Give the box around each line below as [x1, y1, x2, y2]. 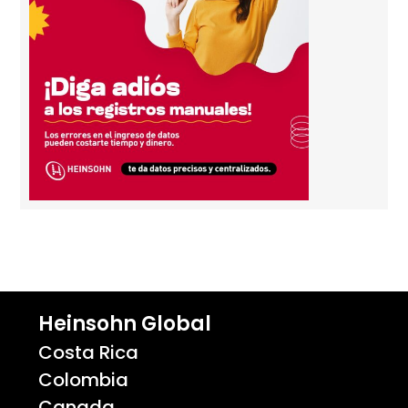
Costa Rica [38, 339, 139, 365]
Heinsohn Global [38, 309, 212, 338]
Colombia [38, 366, 129, 393]
